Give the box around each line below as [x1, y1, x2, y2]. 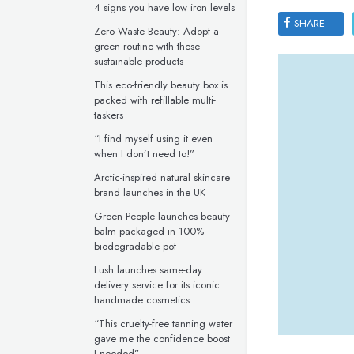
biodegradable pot [94, 239, 176, 254]
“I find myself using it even [94, 131, 213, 146]
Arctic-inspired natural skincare [94, 170, 230, 185]
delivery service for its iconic [94, 277, 220, 292]
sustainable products [94, 54, 183, 69]
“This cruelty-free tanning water [94, 316, 232, 331]
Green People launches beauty [94, 209, 230, 224]
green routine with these [94, 39, 200, 54]
